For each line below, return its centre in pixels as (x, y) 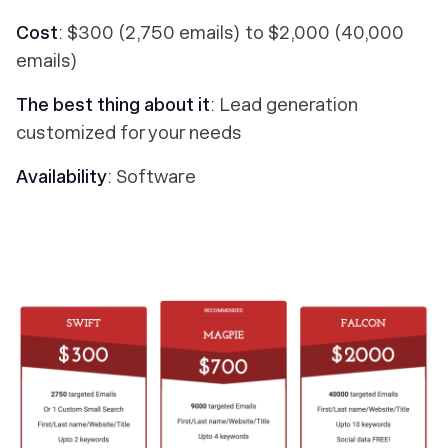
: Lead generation (284, 104)
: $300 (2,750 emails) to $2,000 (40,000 (231, 32)
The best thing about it (113, 104)
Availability (61, 176)
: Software (151, 176)
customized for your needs (129, 132)
